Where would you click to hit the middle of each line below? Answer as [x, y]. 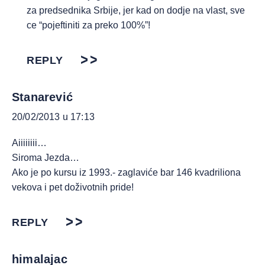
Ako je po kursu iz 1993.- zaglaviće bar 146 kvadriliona [126, 172]
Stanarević [42, 97]
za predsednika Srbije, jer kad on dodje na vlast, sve [136, 10]
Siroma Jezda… [46, 158]
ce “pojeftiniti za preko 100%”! [88, 25]
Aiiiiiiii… [29, 143]
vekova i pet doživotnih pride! [73, 187]
